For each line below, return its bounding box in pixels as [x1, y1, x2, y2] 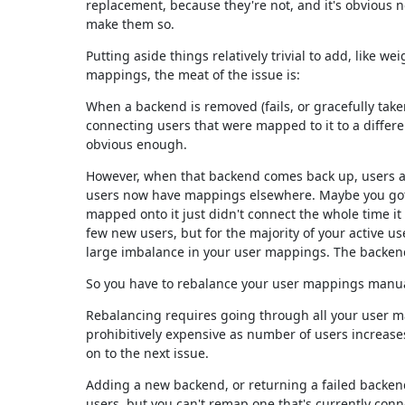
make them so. [85, 14, 174, 33]
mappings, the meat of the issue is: [85, 65, 300, 83]
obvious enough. [85, 135, 187, 153]
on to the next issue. [85, 344, 209, 362]
